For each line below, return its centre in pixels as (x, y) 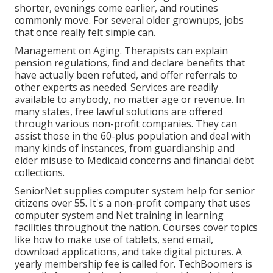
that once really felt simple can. (85, 32)
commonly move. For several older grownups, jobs (129, 20)
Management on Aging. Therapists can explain (121, 50)
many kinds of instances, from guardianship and (125, 148)
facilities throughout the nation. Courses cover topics (136, 227)
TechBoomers (210, 264)
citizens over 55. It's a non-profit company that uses (133, 203)
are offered (196, 111)
